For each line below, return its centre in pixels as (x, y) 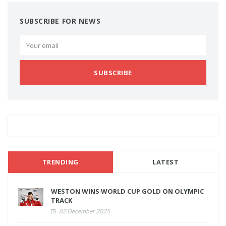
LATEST (166, 162)
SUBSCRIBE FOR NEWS (60, 21)
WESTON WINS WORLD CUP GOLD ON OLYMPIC (127, 191)
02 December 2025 (84, 211)
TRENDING (60, 162)
